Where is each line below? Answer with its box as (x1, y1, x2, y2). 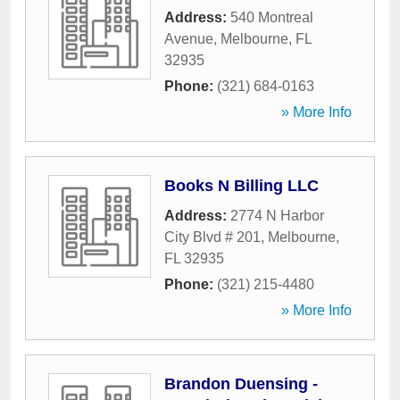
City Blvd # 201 (164, 229, 261, 245)
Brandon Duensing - (164, 375, 318, 393)
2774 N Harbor (230, 208, 324, 223)
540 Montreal (230, 10, 313, 25)
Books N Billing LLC (164, 177, 319, 195)
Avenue (164, 31, 213, 46)
